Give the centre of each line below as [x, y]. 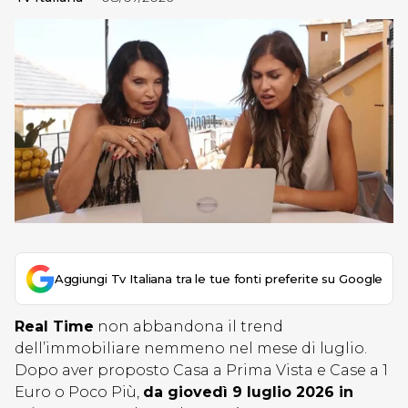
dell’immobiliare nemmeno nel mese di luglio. [191, 348]
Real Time [54, 326]
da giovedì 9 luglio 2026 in [248, 392]
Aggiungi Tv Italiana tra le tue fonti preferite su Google [219, 278]
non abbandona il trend [189, 326]
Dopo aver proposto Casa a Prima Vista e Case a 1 [201, 370]
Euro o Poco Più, [79, 392]
